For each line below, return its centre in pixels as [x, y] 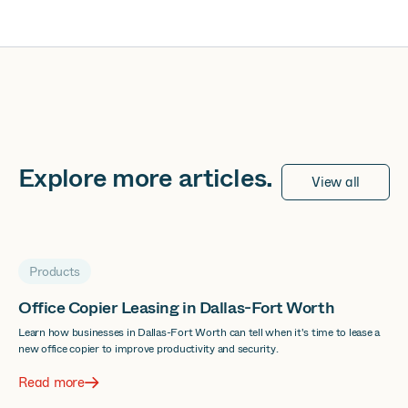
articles [222, 178]
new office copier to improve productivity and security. [148, 349]
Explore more [96, 178]
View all [336, 182]
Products [55, 271]
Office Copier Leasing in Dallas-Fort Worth [177, 308]
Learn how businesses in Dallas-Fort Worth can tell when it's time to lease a [199, 332]
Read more [51, 382]
